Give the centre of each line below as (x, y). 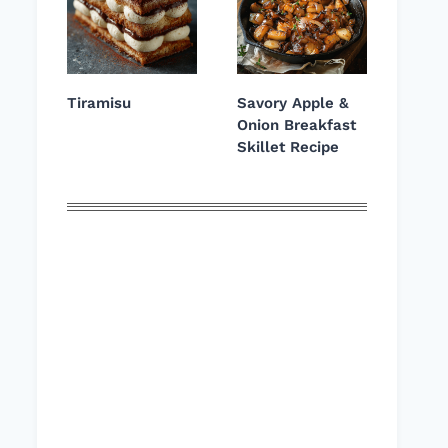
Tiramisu (99, 103)
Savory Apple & (293, 103)
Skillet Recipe (288, 147)
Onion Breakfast (296, 125)
